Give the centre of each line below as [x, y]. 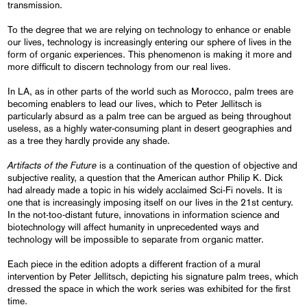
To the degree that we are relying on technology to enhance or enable [149, 30]
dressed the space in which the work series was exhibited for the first [149, 289]
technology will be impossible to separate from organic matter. [136, 240]
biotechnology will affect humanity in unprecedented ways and [134, 227]
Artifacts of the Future [52, 165]
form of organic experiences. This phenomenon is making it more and [150, 54]
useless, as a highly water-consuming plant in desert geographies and [150, 128]
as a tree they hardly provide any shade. [89, 141]
